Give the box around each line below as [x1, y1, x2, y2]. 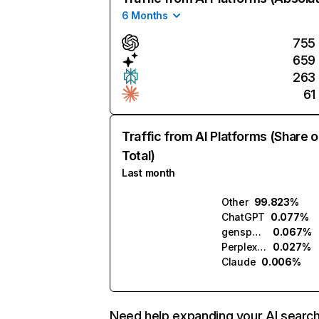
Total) [122, 148, 155, 163]
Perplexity [257, 241, 267, 253]
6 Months [122, 9, 168, 21]
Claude [221, 256, 256, 268]
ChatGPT [221, 211, 266, 223]
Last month [122, 167, 176, 179]
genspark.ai [251, 226, 261, 238]
